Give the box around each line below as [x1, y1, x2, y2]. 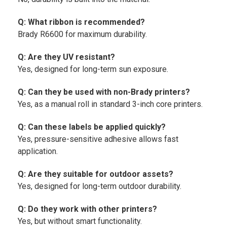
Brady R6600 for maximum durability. [18, 29, 147, 40]
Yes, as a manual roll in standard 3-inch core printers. [18, 99, 203, 109]
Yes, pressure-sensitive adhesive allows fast [18, 134, 178, 144]
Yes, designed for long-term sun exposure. [18, 64, 168, 74]
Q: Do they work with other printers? [18, 204, 157, 214]
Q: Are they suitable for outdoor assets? [18, 169, 173, 179]
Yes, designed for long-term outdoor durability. [18, 181, 181, 192]
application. [18, 146, 58, 157]
